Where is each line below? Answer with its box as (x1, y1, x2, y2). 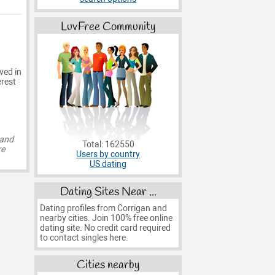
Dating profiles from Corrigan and (39, 203, 167, 214)
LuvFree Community (61, 19, 155, 36)
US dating (90, 159, 126, 170)
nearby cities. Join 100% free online (39, 212, 172, 223)
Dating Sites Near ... (60, 184, 157, 200)
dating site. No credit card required (39, 222, 171, 233)
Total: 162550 (82, 139, 134, 150)
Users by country (76, 149, 140, 160)
